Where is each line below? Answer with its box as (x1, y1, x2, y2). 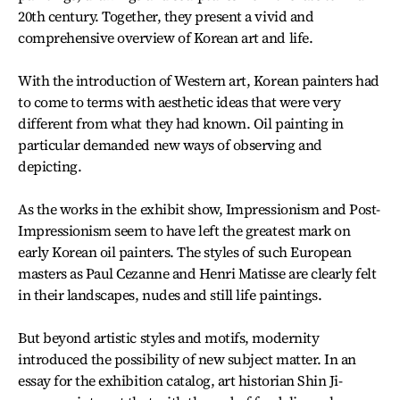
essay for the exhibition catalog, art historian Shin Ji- (18, 371, 343, 390)
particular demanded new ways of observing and (18, 135, 322, 154)
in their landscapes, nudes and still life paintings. (18, 285, 322, 304)
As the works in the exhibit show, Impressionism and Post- (18, 199, 380, 219)
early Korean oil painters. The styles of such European (18, 242, 352, 262)
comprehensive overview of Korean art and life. (18, 28, 313, 47)
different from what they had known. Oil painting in (18, 113, 344, 133)
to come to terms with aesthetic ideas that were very (18, 92, 341, 112)
